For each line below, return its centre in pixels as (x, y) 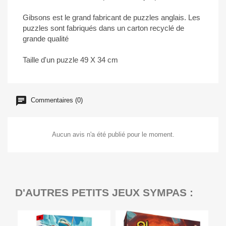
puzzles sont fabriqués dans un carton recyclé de (103, 28)
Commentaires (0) (56, 100)
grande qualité (46, 39)
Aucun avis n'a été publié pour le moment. (113, 134)
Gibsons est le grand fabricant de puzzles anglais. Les (111, 17)
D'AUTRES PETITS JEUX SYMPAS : (104, 192)
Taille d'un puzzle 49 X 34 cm (70, 60)
